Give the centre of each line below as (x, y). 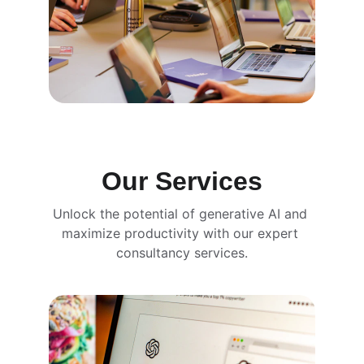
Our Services (182, 181)
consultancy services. (182, 253)
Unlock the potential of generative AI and (182, 214)
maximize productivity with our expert (182, 233)
